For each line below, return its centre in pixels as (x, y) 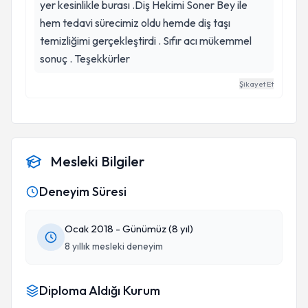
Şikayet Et (256, 84)
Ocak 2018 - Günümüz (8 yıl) (129, 229)
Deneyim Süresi (83, 191)
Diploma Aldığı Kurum (100, 290)
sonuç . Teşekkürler (102, 58)
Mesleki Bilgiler (97, 161)
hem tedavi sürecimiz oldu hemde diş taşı (135, 23)
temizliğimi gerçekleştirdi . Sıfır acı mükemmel (146, 41)
